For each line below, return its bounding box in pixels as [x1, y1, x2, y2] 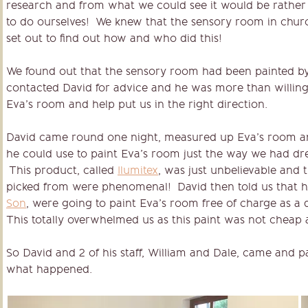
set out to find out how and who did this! [6, 31, 222, 45]
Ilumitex [118, 163, 158, 177]
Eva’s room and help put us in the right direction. [6, 97, 267, 111]
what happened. [6, 262, 92, 276]
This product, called [6, 163, 118, 177]
